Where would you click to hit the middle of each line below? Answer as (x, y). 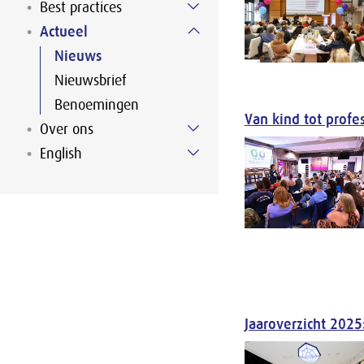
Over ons (67, 129)
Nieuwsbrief (91, 80)
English (61, 154)
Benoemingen (97, 105)
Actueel (64, 32)
